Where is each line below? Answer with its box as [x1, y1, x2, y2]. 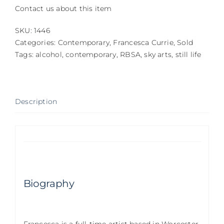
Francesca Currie [113, 38, 173, 47]
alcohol [35, 50, 62, 59]
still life [175, 50, 201, 59]
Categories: [15, 38, 58, 47]
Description [15, 97, 57, 106]
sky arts [144, 50, 172, 59]
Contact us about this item [15, 4, 112, 13]
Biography [23, 177, 74, 190]
